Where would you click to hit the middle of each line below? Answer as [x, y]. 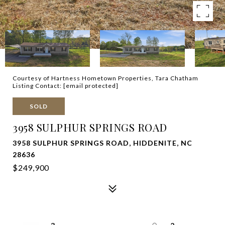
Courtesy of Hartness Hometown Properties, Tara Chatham [105, 78]
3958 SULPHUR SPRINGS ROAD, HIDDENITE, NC [102, 143]
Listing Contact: [38, 86]
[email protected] [91, 86]
